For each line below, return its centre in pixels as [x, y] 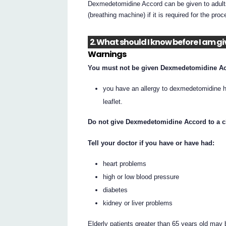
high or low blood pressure [141, 177]
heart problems [125, 164]
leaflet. [113, 101]
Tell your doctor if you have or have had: [151, 143]
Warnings [107, 54]
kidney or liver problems [138, 203]
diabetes [116, 190]
